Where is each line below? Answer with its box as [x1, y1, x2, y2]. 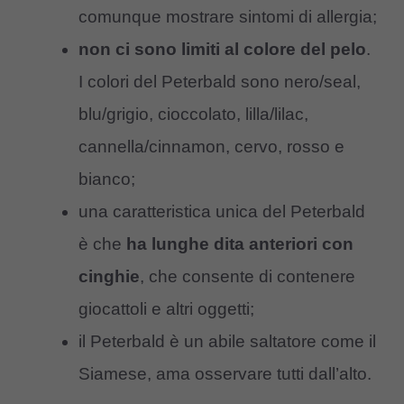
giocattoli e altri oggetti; [78, 298, 254, 318]
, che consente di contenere [140, 266, 355, 286]
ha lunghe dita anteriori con [126, 234, 353, 253]
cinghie [78, 266, 140, 286]
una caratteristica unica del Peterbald [78, 201, 365, 221]
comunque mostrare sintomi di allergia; [78, 6, 377, 26]
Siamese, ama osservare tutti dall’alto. [78, 363, 372, 383]
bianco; [78, 169, 135, 188]
